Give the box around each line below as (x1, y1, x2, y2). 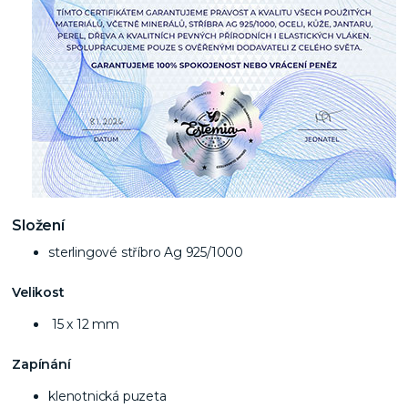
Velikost (12, 283, 65, 301)
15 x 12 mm (48, 315, 119, 332)
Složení (12, 217, 65, 235)
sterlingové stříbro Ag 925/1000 (48, 244, 243, 261)
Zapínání (12, 355, 71, 372)
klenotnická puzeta (48, 387, 167, 404)
